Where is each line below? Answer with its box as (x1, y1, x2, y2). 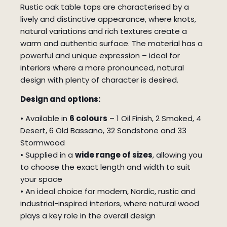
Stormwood (20, 137, 65, 148)
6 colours (69, 113, 107, 124)
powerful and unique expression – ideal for (20, 50, 180, 61)
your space (20, 174, 62, 185)
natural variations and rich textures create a (20, 26, 187, 37)
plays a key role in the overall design (20, 210, 156, 221)
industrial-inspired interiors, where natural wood (20, 198, 199, 209)
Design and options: (20, 94, 100, 105)
